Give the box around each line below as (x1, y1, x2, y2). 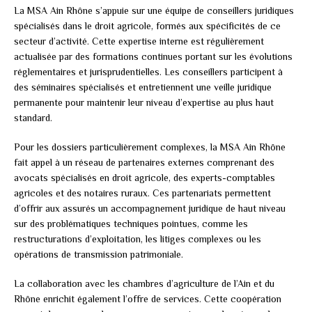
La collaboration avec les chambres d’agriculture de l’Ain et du (14, 277, 274, 289)
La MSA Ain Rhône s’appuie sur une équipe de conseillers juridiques (14, 4, 294, 16)
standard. (14, 111, 52, 123)
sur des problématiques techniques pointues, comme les (14, 217, 248, 229)
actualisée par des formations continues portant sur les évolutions (14, 50, 292, 62)
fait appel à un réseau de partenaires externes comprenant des (14, 156, 274, 168)
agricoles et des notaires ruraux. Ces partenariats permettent (14, 187, 271, 198)
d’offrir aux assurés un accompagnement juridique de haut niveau (14, 202, 286, 214)
